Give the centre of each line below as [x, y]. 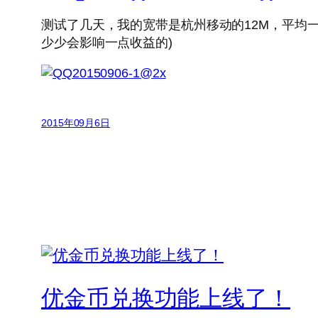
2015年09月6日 [76, 123]
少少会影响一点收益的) [107, 43]
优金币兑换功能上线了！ [166, 298]
